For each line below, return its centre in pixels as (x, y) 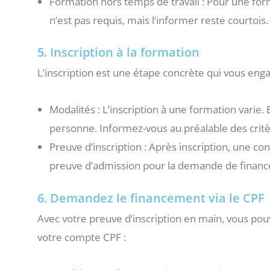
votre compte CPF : (82, 237)
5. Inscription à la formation (118, 52)
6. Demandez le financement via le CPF (151, 198)
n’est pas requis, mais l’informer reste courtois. (159, 20)
